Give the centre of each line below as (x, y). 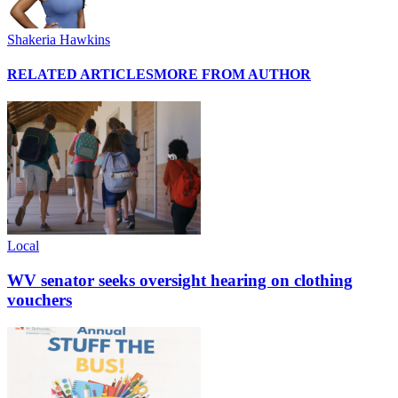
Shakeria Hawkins (59, 39)
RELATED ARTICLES (80, 75)
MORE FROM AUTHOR (232, 75)
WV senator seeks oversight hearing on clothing (180, 281)
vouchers (40, 300)
